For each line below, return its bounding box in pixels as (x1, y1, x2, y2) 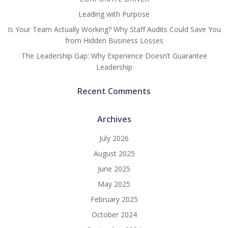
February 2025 (90, 194, 138, 204)
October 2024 (91, 210, 137, 219)
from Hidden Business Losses (65, 36, 163, 45)
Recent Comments (77, 85, 151, 97)
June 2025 (98, 164, 130, 174)
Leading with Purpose (78, 9, 150, 19)
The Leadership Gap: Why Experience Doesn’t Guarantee (21, 51, 207, 61)
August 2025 (93, 149, 135, 158)
